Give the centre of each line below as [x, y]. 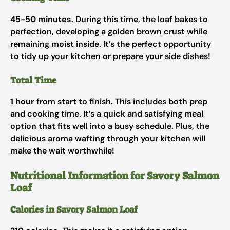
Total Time [33, 80]
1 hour [22, 101]
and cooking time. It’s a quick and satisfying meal [107, 114]
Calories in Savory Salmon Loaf [74, 209]
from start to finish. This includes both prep [121, 101]
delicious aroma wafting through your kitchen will [108, 138]
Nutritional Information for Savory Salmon [115, 176]
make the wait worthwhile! [62, 151]
